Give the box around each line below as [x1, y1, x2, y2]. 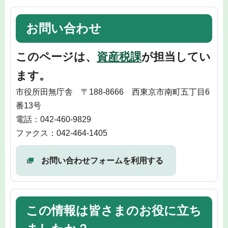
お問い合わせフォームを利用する [41, 156, 163, 165]
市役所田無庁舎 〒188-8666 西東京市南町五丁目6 [16, 88, 210, 97]
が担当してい [141, 50, 211, 64]
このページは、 [16, 50, 97, 64]
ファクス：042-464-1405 [16, 129, 107, 138]
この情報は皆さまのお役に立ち [26, 203, 202, 217]
